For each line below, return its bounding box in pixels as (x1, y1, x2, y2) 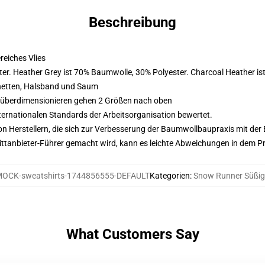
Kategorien (150, 171, 190, 180)
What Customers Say (66, 226, 199, 243)
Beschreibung (89, 14, 176, 31)
